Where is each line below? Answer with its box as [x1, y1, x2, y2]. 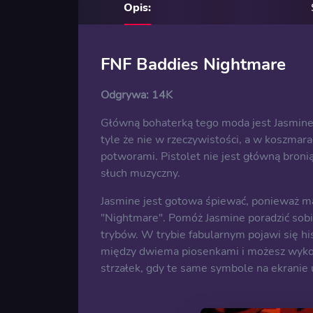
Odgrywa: [101, 87, 152, 103]
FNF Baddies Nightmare [101, 53, 286, 76]
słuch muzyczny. [101, 166, 180, 182]
